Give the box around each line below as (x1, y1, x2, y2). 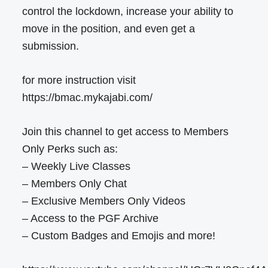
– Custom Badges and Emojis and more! (22, 230, 216, 242)
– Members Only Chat (22, 178, 127, 190)
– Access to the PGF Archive (22, 212, 159, 225)
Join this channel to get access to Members (22, 126, 229, 138)
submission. (22, 40, 80, 53)
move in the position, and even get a (22, 23, 196, 35)
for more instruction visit (22, 74, 136, 87)
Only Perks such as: (22, 143, 118, 156)
